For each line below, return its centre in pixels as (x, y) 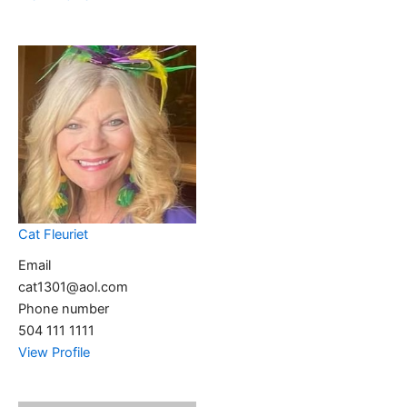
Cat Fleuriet (53, 234)
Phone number (64, 308)
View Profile (54, 352)
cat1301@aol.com (73, 287)
